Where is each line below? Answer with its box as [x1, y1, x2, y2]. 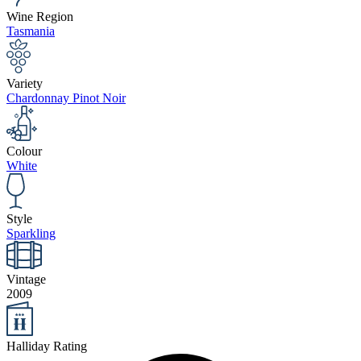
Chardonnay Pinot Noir [6, 90, 126, 105]
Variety [6, 76, 43, 90]
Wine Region [6, 9, 73, 23]
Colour [6, 143, 42, 158]
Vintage [6, 272, 46, 287]
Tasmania [6, 23, 55, 38]
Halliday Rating [6, 338, 87, 353]
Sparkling [6, 226, 56, 241]
